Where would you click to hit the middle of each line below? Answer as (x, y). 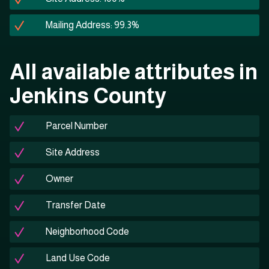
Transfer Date (76, 205)
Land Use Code (78, 258)
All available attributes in (134, 72)
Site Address (73, 153)
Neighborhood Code (87, 232)
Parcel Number (77, 126)
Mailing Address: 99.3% (92, 25)
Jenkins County (88, 96)
